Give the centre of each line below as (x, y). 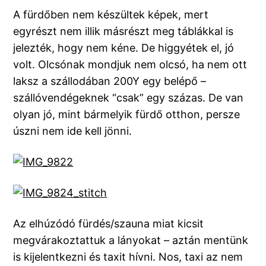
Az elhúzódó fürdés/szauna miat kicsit (109, 224)
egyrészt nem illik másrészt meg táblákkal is (123, 31)
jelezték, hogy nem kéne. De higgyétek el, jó (124, 48)
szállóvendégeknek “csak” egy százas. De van (129, 98)
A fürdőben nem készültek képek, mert (111, 15)
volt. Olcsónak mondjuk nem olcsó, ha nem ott (130, 65)
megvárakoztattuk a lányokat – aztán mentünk (131, 240)
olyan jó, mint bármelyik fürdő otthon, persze (127, 115)
